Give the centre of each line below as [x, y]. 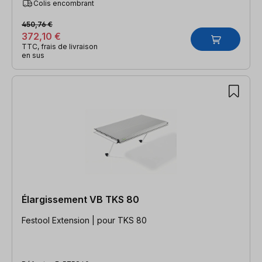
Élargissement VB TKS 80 [80, 199]
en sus [33, 55]
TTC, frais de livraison [60, 46]
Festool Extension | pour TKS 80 [84, 220]
